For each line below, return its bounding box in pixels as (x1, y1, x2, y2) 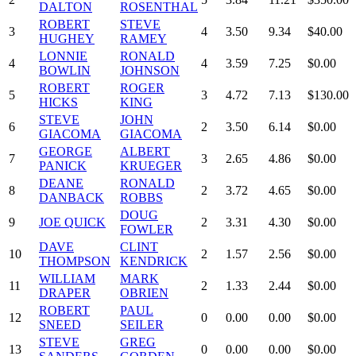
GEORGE (39, 144, 92, 158)
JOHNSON (120, 63, 180, 77)
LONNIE (39, 48, 87, 63)
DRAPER (39, 285, 91, 300)
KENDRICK (120, 253, 188, 268)
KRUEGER (120, 158, 182, 172)
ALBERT (120, 144, 170, 158)
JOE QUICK (39, 215, 106, 229)
